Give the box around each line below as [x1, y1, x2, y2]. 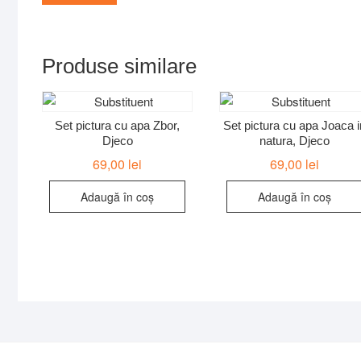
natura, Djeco [259, 134, 330, 148]
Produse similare [42, 53, 197, 78]
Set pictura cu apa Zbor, [55, 118, 180, 133]
